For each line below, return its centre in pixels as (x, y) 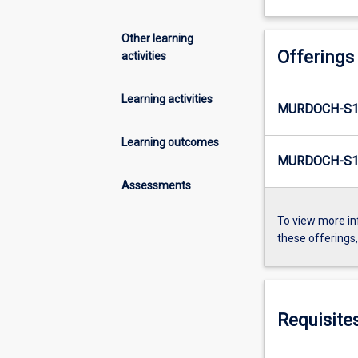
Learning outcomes (170, 142)
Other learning (157, 38)
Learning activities (167, 99)
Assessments (156, 185)
